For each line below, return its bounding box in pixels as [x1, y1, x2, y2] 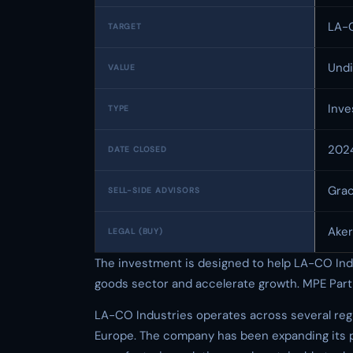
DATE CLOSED [108, 144, 167, 154]
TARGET [108, 21, 142, 32]
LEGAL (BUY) [108, 226, 163, 236]
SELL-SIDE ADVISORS [108, 185, 200, 195]
